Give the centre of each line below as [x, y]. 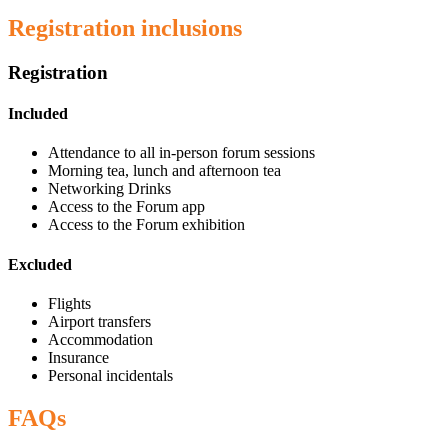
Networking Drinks [109, 189]
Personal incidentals [110, 375]
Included [38, 114]
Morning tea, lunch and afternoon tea [164, 171]
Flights [69, 303]
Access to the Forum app [126, 207]
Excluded [40, 264]
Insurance [78, 357]
